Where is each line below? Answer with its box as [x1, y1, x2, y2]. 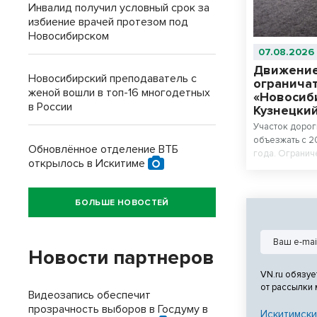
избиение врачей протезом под [28, 15, 188, 29]
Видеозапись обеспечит [28, 288, 151, 302]
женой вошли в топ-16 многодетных [28, 86, 210, 100]
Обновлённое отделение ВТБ [28, 142, 178, 156]
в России [28, 100, 72, 114]
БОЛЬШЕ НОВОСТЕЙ [75, 197, 169, 208]
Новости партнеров [28, 246, 214, 270]
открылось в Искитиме [28, 156, 148, 171]
